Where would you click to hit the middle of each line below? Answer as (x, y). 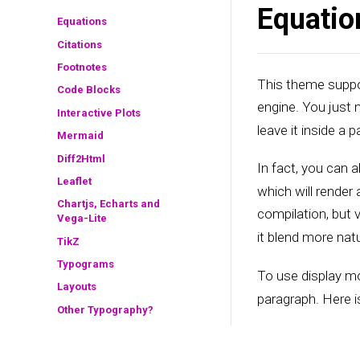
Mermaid (80, 136)
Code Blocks (88, 90)
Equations (82, 22)
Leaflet (74, 181)
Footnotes (82, 67)
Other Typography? (105, 309)
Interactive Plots (98, 112)
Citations (79, 44)
